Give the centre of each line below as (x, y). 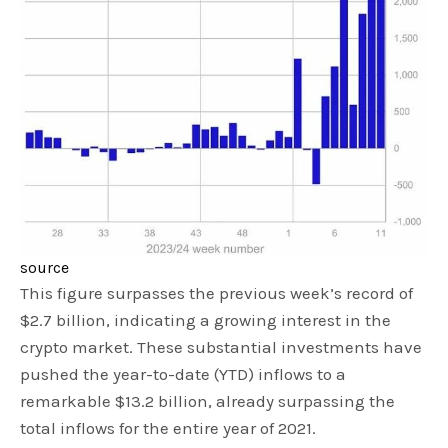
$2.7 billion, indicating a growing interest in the (206, 320)
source (44, 268)
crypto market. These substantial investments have (221, 347)
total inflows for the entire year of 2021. (168, 428)
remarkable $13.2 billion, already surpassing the (208, 401)
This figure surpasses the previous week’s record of (217, 293)
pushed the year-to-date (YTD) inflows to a (183, 374)
